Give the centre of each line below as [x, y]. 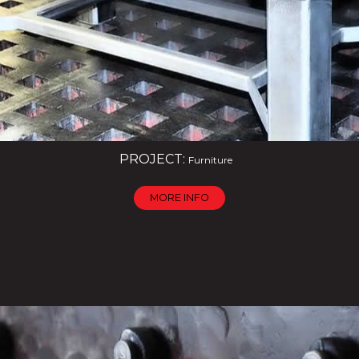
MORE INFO [179, 198]
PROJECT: [153, 159]
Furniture [210, 160]
